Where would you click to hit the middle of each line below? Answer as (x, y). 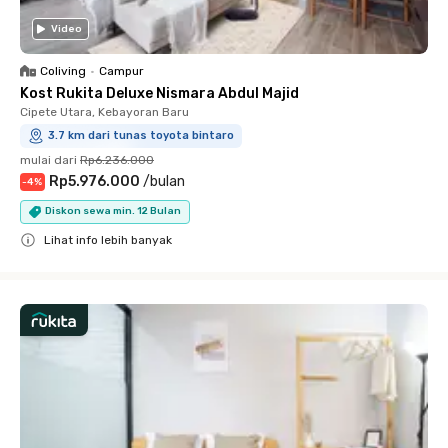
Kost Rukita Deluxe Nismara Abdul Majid (159, 93)
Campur (121, 70)
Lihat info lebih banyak (108, 239)
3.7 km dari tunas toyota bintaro (141, 135)
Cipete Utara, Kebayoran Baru (104, 111)
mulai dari (48, 159)
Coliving (63, 70)
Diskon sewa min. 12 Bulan (113, 211)
